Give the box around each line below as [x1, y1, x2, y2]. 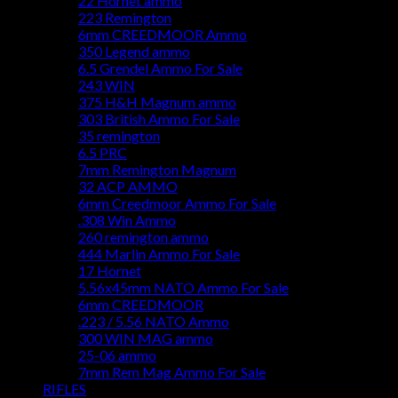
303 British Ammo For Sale [78, 110, 240, 128]
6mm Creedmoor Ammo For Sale [78, 195, 276, 212]
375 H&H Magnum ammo [78, 93, 236, 111]
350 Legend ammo [78, 43, 190, 60]
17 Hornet [78, 262, 141, 280]
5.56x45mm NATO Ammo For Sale [78, 279, 289, 297]
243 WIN [78, 76, 135, 94]
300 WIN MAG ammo [78, 330, 213, 347]
